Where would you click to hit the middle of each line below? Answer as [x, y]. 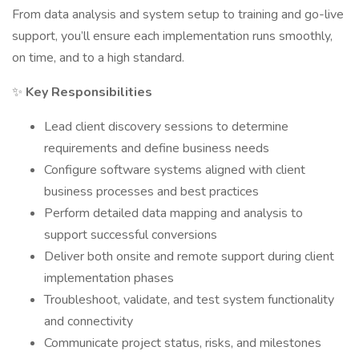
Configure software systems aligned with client [175, 170]
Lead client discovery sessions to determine [166, 127]
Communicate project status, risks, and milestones [183, 343]
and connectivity [89, 321]
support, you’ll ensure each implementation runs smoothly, [172, 36]
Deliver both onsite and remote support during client [189, 256]
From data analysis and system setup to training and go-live [178, 14]
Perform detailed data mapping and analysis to [173, 213]
